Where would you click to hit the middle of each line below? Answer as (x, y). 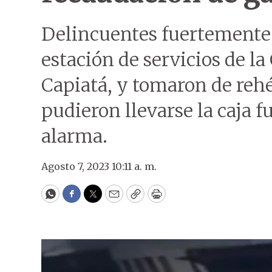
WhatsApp (78, 199)
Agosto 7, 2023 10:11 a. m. (99, 166)
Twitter (112, 199)
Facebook (96, 199)
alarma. (74, 136)
